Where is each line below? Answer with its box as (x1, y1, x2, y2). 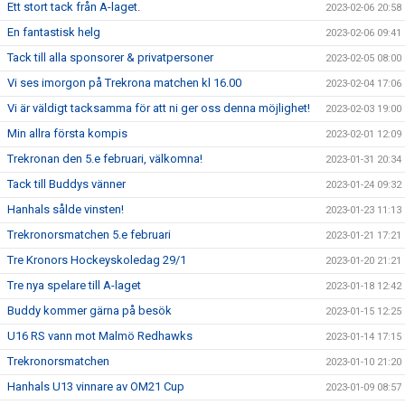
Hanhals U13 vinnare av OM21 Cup (7, 379, 184, 393)
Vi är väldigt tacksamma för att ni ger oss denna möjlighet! (7, 100, 310, 115)
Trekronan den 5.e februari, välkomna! (7, 151, 202, 165)
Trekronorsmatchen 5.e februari (7, 227, 171, 241)
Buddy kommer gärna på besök (7, 303, 172, 317)
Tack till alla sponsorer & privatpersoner (7, 50, 213, 64)
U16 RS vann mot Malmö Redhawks (7, 328, 193, 343)
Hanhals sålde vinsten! (7, 202, 124, 216)
